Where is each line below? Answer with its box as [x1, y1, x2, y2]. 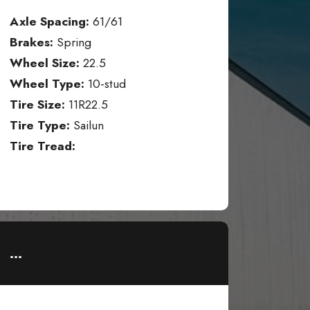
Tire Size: [10, 95, 65, 114]
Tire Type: [10, 116, 70, 135]
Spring [57, 33, 91, 52]
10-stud [84, 75, 126, 93]
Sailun [70, 116, 104, 135]
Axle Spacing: [10, 12, 89, 31]
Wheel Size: [10, 54, 80, 73]
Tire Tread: [10, 137, 75, 156]
